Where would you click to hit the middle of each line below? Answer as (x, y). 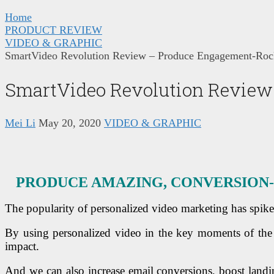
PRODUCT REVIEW (54, 30)
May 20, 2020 (70, 123)
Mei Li (20, 123)
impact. (22, 246)
